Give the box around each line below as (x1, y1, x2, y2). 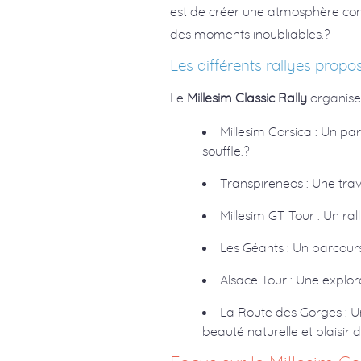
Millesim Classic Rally (187, 89, 308, 106)
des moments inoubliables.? (170, 25, 331, 42)
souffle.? (202, 142, 251, 159)
